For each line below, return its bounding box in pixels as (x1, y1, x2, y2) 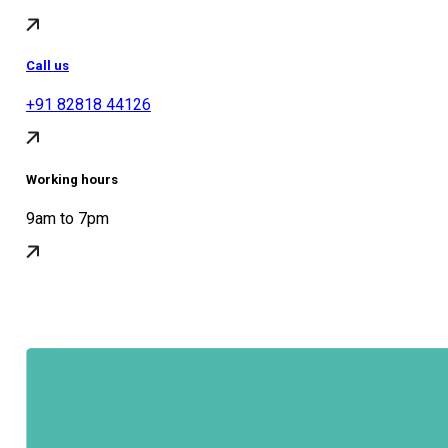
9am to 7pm (26, 208, 109, 228)
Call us (26, 58, 69, 74)
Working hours (26, 171, 118, 187)
